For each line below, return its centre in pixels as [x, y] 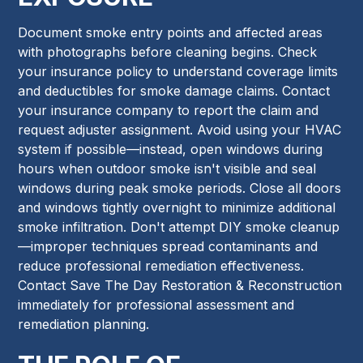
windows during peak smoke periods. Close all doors [180, 188]
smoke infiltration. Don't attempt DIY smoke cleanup [179, 226]
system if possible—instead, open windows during [171, 149]
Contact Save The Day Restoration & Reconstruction [180, 285]
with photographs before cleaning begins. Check [168, 51]
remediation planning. [84, 324]
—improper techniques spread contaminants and [168, 246]
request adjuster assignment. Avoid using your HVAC [180, 129]
